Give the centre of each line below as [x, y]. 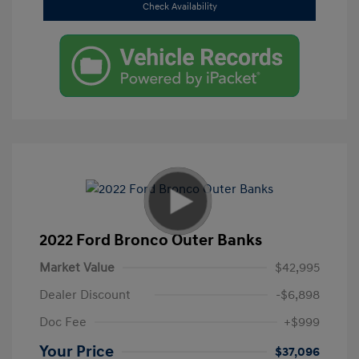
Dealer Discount [85, 294]
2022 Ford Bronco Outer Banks [151, 240]
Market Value [77, 267]
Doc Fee [63, 322]
